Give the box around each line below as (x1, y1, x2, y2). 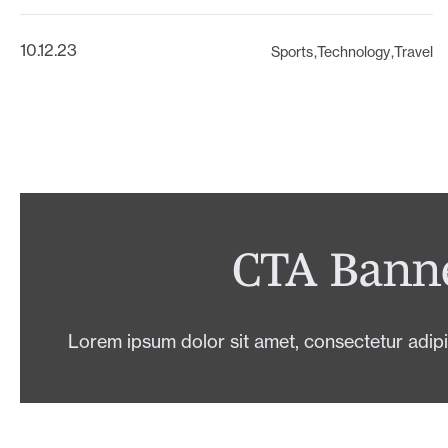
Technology (317, 43, 391, 61)
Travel (394, 43, 434, 61)
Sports (271, 43, 314, 61)
